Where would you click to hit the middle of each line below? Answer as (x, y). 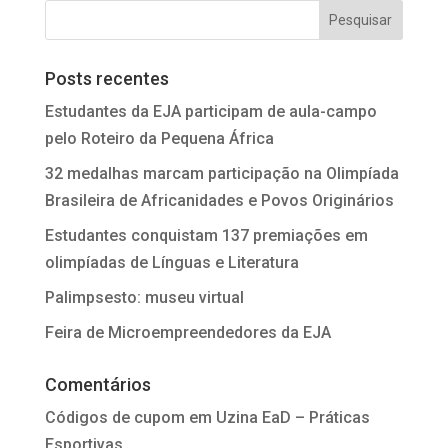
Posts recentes (106, 78)
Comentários (97, 384)
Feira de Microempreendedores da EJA (187, 332)
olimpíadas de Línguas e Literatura (171, 262)
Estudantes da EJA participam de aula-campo (210, 111)
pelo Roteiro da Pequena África (159, 138)
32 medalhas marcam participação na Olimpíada (221, 173)
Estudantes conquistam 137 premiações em (206, 235)
